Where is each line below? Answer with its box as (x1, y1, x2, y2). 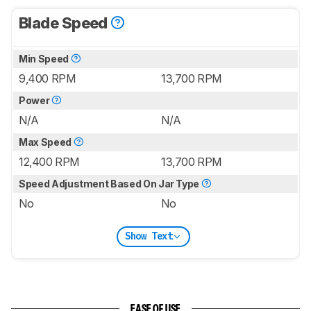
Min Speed (19, 52, 71, 65)
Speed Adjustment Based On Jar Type (19, 177, 201, 190)
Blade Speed (19, 13, 111, 32)
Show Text (124, 230, 173, 243)
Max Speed (19, 135, 74, 148)
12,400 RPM (19, 154, 79, 169)
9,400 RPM (19, 71, 76, 85)
